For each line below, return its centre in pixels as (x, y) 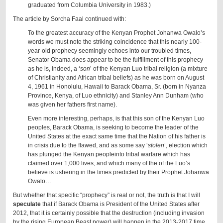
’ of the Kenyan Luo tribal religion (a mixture (149, 69)
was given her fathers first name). (72, 105)
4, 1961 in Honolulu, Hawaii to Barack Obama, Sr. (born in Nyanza (117, 87)
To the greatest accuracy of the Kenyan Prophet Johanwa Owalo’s (116, 33)
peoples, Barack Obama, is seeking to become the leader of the (113, 127)
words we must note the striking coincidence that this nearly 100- (115, 42)
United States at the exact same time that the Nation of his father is (117, 136)
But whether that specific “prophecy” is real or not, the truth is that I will (107, 195)
